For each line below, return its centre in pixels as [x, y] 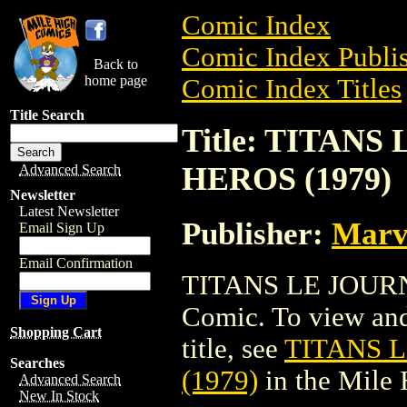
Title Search [47, 115]
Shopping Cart [56, 332]
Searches [37, 363]
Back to [116, 64]
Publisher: [257, 233]
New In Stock [59, 396]
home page [116, 80]
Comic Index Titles [292, 89]
